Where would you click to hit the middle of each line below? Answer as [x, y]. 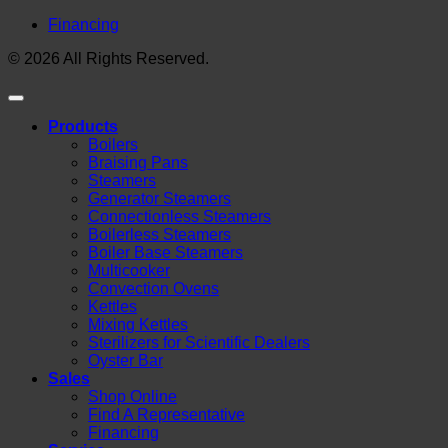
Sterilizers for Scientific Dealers [199, 343]
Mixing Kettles [138, 325]
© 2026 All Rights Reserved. [108, 59]
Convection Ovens [153, 289]
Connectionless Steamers [179, 217]
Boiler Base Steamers [165, 253]
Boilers [113, 145]
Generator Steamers [159, 199]
